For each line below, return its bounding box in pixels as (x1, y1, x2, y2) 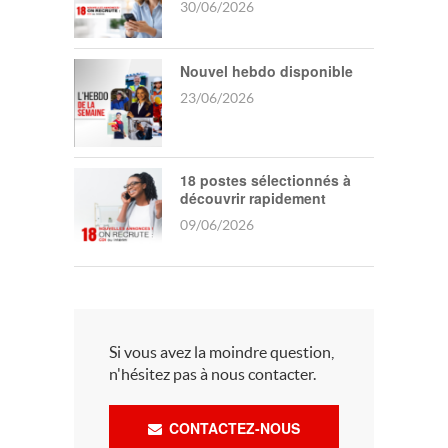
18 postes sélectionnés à (180, 170, 351, 190)
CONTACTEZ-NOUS (165, 418, 300, 438)
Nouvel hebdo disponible (180, 61, 353, 81)
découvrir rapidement (180, 188, 326, 208)
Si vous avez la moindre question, (109, 343, 334, 361)
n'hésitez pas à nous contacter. (109, 365, 316, 383)
